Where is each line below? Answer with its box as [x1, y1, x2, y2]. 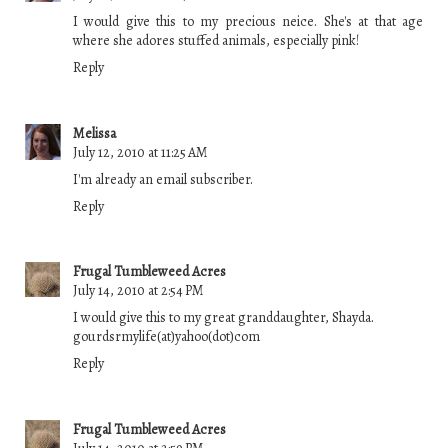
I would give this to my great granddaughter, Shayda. [73, 308, 374, 328]
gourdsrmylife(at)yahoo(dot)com [73, 327, 260, 347]
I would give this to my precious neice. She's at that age [73, 12, 423, 32]
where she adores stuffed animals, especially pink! [73, 31, 359, 51]
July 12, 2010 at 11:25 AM [73, 142, 208, 162]
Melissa [73, 123, 116, 143]
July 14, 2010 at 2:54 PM [73, 281, 204, 301]
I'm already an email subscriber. [73, 169, 253, 189]
